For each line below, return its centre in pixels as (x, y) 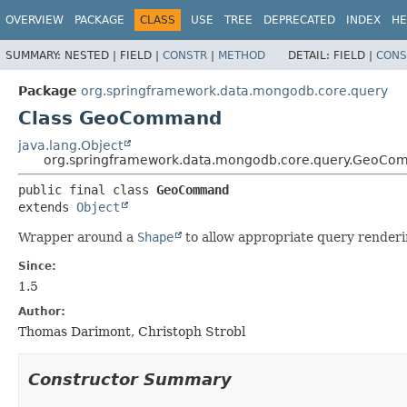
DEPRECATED (299, 20)
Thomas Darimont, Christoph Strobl (132, 331)
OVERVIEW (35, 20)
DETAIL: (311, 55)
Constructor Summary (130, 379)
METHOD (242, 55)
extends (47, 207)
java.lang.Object (70, 145)
